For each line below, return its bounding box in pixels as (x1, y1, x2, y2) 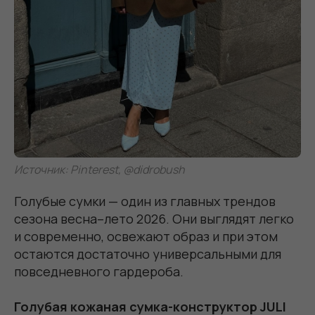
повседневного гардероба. (14, 263, 184, 281)
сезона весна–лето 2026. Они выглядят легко (14, 210, 294, 228)
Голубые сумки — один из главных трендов (14, 193, 276, 210)
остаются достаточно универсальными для (14, 245, 281, 263)
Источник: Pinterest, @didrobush (14, 162, 185, 178)
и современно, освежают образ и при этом (14, 228, 278, 245)
